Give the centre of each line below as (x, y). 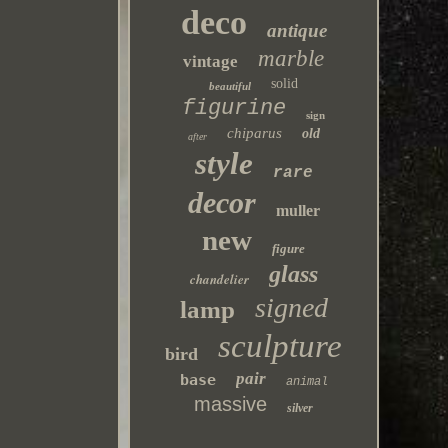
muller (297, 210)
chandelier (219, 279)
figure (289, 248)
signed (291, 307)
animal (306, 382)
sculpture (280, 346)
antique (296, 30)
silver (300, 408)
